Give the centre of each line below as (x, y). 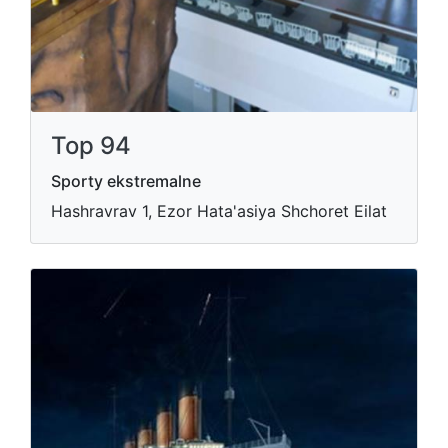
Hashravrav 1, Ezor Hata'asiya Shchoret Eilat (219, 211)
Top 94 (91, 145)
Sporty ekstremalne (126, 181)
